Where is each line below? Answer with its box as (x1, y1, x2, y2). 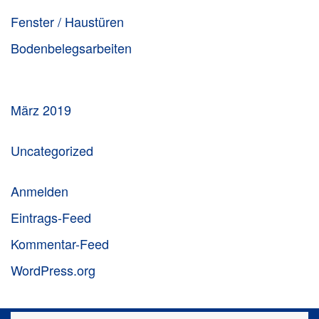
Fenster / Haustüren (11, 12, 124, 31)
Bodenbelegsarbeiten (11, 38, 132, 57)
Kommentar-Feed (11, 234, 109, 253)
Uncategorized (11, 141, 93, 159)
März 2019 (11, 100, 71, 119)
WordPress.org (11, 261, 95, 279)
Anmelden (11, 182, 68, 200)
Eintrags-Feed (11, 208, 91, 226)
